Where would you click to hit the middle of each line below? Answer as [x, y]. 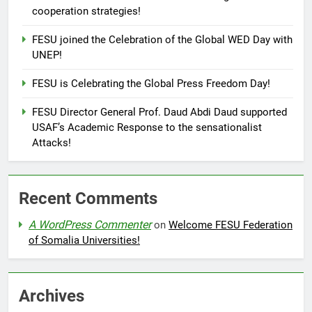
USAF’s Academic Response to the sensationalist [147, 127]
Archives [52, 296]
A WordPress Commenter [90, 224]
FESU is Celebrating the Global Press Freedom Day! [151, 83]
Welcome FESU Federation [231, 225]
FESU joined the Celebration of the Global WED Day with [162, 39]
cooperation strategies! [86, 11]
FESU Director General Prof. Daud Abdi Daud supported [159, 112]
